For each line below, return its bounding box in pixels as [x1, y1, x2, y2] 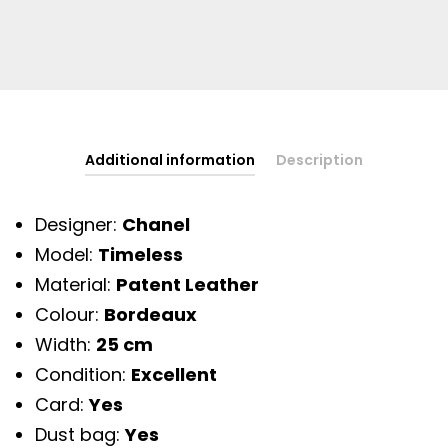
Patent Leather [116, 272, 259, 298]
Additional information [85, 150, 255, 171]
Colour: [35, 302, 104, 328]
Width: [35, 332, 96, 358]
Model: [35, 242, 98, 268]
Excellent [131, 362, 217, 388]
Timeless [98, 242, 183, 268]
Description [276, 150, 363, 171]
